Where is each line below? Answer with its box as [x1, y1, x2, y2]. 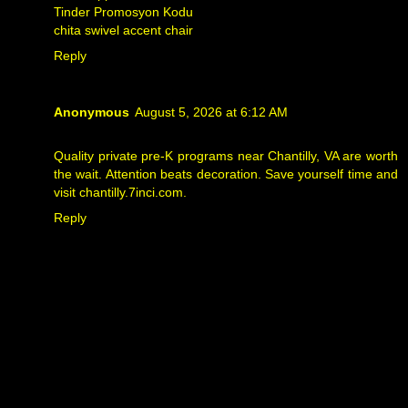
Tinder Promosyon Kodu [54, 4, 193, 19]
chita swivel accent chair [54, 22, 193, 37]
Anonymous [54, 104, 129, 119]
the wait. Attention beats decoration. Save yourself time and [54, 166, 398, 181]
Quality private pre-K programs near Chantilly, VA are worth [54, 148, 398, 163]
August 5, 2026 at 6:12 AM [135, 104, 288, 119]
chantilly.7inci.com [79, 184, 183, 199]
